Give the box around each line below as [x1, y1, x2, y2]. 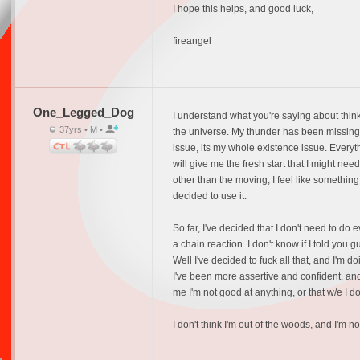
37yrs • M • [56, 125, 105, 134]
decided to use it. [172, 190, 247, 202]
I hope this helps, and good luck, [172, 3, 313, 14]
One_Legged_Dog [32, 105, 134, 119]
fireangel [172, 35, 211, 47]
